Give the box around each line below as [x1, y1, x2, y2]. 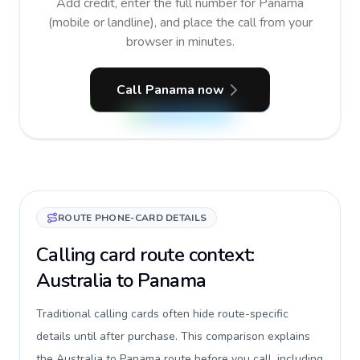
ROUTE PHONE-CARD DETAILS [58, 211, 207, 224]
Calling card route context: [36, 242, 255, 268]
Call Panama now [117, 81, 224, 99]
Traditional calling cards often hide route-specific [36, 306, 288, 321]
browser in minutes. [125, 33, 235, 51]
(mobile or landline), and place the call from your [47, 14, 313, 31]
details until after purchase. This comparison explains [36, 329, 310, 344]
